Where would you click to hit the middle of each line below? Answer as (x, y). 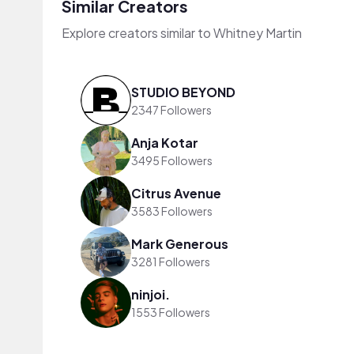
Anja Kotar (165, 142)
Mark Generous (180, 243)
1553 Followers (171, 312)
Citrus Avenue (176, 193)
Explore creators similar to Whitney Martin (182, 33)
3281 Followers (171, 261)
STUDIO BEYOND (183, 92)
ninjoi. (151, 294)
